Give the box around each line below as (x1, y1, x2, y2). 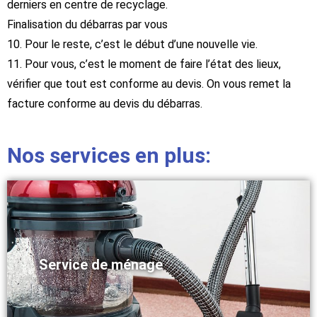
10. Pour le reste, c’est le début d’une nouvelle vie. (7, 38, 258, 52)
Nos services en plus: (7, 143, 211, 168)
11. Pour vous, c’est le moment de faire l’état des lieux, (7, 57, 281, 71)
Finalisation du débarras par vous (7, 18, 168, 32)
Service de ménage (39, 256, 163, 274)
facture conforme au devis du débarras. (7, 97, 202, 111)
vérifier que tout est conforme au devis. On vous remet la (7, 77, 291, 91)
